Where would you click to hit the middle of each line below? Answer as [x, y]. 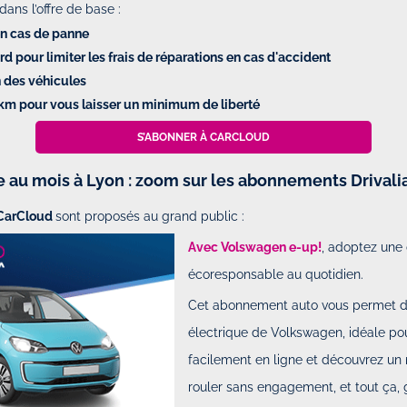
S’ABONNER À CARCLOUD [203, 137]
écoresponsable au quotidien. [276, 274]
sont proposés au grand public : [150, 216]
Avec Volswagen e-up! [255, 247]
